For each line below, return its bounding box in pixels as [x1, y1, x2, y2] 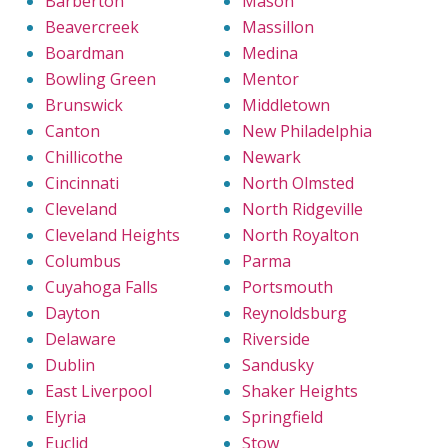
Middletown [242, 94, 330, 117]
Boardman [45, 42, 124, 65]
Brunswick [45, 94, 123, 117]
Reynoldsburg [242, 302, 347, 325]
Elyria [45, 406, 86, 429]
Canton [45, 120, 100, 143]
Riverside [242, 328, 310, 351]
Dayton [45, 302, 100, 325]
